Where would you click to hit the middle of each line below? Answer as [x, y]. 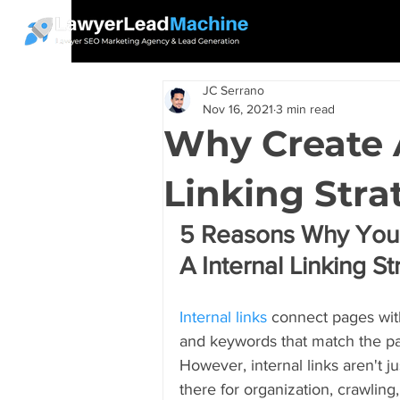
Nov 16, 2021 [238, 109]
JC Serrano [233, 90]
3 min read [305, 109]
